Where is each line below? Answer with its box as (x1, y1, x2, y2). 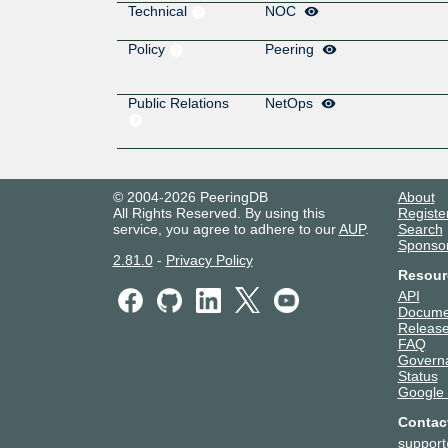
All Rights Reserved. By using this (112, 205, 325, 222)
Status (397, 368, 438, 385)
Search (397, 221, 443, 238)
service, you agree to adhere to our (112, 221, 339, 238)
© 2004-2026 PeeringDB (112, 189, 268, 206)
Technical (127, 3, 191, 20)
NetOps (265, 95, 317, 112)
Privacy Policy (165, 252, 253, 269)
